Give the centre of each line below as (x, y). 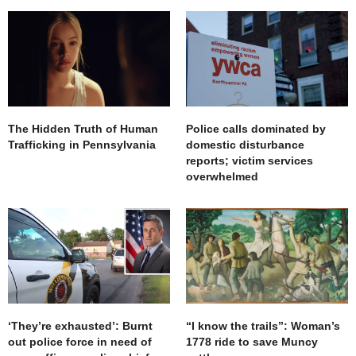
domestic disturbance (245, 145)
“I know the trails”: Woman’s (263, 326)
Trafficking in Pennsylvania (82, 145)
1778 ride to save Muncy (252, 342)
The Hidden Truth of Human (83, 129)
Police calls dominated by (256, 129)
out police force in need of (80, 342)
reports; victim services (250, 161)
